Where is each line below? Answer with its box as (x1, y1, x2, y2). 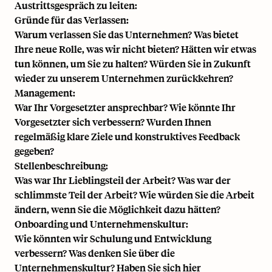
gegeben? (15, 144, 54, 157)
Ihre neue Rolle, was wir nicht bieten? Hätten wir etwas (15, 42, 256, 55)
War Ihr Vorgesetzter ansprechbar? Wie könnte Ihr (15, 101, 236, 114)
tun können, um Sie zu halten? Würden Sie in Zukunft (15, 57, 251, 70)
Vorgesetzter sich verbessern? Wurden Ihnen (15, 115, 211, 128)
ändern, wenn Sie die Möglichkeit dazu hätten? (15, 203, 220, 216)
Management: (15, 86, 75, 99)
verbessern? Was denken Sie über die (15, 246, 175, 259)
